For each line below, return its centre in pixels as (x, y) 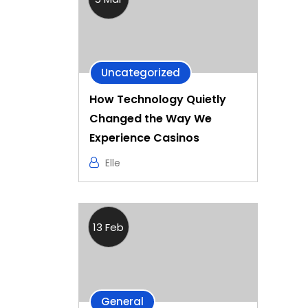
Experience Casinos (144, 138)
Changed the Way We (151, 119)
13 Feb (109, 228)
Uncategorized (141, 73)
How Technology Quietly (158, 100)
